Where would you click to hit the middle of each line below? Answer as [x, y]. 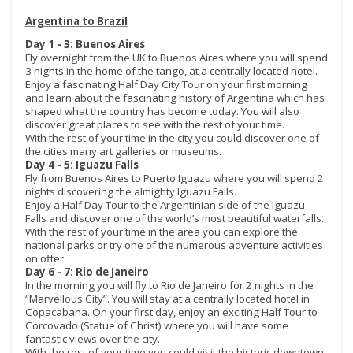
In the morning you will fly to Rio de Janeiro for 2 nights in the [169, 285]
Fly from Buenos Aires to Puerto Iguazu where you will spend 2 [174, 178]
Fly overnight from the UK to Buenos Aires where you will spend [176, 57]
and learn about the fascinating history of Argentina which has [175, 97]
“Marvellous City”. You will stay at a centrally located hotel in [167, 298]
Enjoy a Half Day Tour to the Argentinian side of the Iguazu [165, 204]
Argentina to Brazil [76, 21]
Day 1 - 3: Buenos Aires [85, 44]
